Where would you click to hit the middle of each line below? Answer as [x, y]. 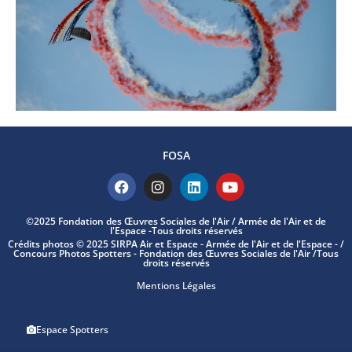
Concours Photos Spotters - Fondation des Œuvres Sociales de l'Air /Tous [176, 253]
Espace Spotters [72, 330]
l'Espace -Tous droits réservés [176, 231]
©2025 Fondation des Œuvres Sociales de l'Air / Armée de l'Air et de [176, 221]
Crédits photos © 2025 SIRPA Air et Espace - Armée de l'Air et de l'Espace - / [176, 244]
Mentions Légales [176, 286]
